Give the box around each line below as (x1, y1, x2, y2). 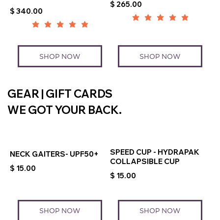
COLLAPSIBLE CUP (110, 156, 180, 166)
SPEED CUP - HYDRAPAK (110, 147, 199, 157)
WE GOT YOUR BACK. (7, 103, 122, 117)
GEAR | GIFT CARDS (7, 86, 112, 101)
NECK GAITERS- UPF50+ (10, 149, 99, 159)
